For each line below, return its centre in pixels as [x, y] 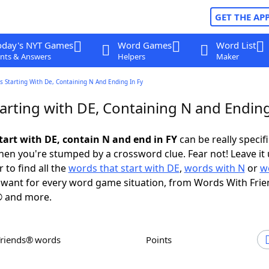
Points [162, 240]
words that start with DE [124, 168]
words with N [214, 168]
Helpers [131, 56]
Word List [236, 45]
